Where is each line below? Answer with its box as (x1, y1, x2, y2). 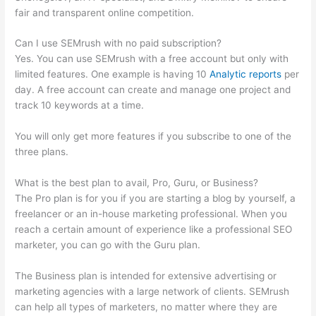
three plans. (15, 146, 69, 158)
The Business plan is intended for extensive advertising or (15, 270, 277, 282)
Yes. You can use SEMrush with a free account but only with (15, 53, 289, 65)
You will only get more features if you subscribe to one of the (15, 130, 292, 142)
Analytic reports (209, 68, 282, 80)
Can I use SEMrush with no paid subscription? (15, 37, 222, 49)
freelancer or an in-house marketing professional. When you (15, 208, 288, 220)
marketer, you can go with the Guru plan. (15, 239, 201, 251)
